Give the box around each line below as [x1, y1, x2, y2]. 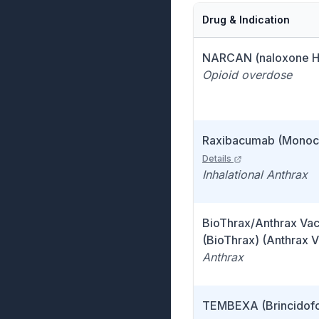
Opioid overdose [202, 68, 292, 82]
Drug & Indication [202, 14, 290, 26]
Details [202, 153, 231, 164]
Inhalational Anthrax [202, 167, 308, 182]
